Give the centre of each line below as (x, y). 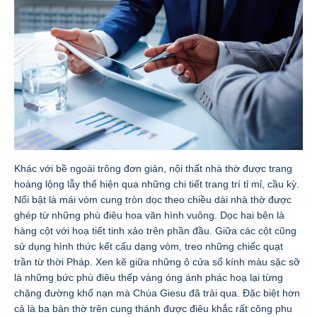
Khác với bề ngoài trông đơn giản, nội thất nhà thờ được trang (153, 168)
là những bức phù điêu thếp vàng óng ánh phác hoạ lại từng (149, 277)
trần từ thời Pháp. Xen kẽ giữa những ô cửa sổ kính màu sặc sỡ (157, 262)
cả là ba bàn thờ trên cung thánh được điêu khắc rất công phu (153, 309)
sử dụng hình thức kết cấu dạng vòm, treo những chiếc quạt (149, 246)
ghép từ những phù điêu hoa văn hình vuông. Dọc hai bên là (149, 215)
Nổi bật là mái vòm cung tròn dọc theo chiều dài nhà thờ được (153, 200)
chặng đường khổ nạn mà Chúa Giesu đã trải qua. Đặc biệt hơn (157, 293)
